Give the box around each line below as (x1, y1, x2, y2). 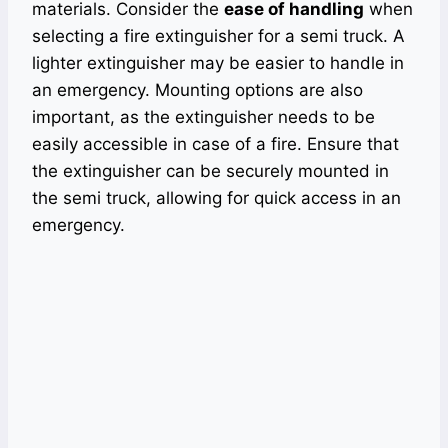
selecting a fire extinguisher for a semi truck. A (32, 26, 405, 47)
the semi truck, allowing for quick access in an (32, 188, 401, 209)
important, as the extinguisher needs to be (32, 107, 375, 128)
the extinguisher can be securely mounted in (32, 161, 389, 182)
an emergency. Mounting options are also (32, 80, 363, 101)
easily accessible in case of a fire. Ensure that (32, 134, 399, 155)
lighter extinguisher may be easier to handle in (32, 53, 404, 74)
